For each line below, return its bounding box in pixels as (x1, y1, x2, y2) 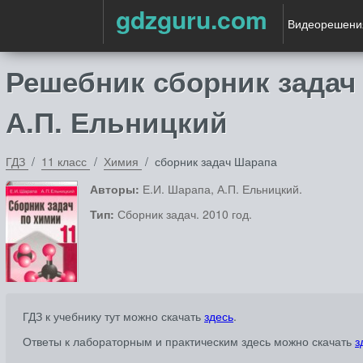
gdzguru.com (116, 2, 267, 37)
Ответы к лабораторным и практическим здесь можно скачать (23, 333, 355, 350)
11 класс (41, 152, 88, 169)
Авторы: (90, 180, 143, 197)
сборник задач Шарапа (155, 152, 278, 169)
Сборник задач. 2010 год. (114, 205, 252, 222)
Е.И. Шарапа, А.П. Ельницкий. (143, 180, 302, 197)
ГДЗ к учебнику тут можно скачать (23, 307, 204, 324)
